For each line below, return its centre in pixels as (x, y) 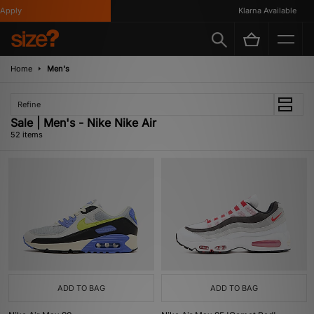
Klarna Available (240, 10)
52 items (27, 135)
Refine (29, 104)
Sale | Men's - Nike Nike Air (83, 123)
